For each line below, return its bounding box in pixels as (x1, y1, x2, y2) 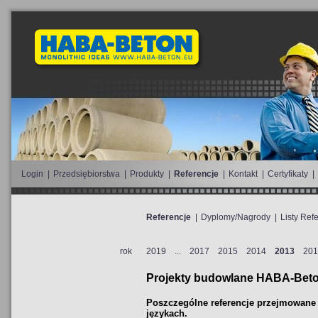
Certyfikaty (268, 169, 308, 179)
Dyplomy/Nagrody (201, 212, 270, 222)
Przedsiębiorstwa (53, 169, 120, 179)
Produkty (130, 169, 164, 179)
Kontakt (229, 169, 258, 179)
